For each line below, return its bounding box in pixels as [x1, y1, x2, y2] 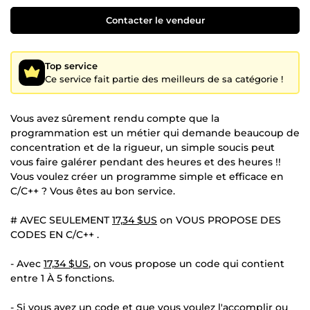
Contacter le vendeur [105, 14, 205, 26]
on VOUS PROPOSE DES [157, 213, 281, 226]
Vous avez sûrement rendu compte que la [10, 111, 219, 125]
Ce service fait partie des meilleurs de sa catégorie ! [45, 73, 283, 84]
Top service [45, 60, 98, 71]
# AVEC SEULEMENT [10, 213, 112, 226]
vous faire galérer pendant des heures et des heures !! [10, 155, 281, 168]
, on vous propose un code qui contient [89, 257, 284, 270]
